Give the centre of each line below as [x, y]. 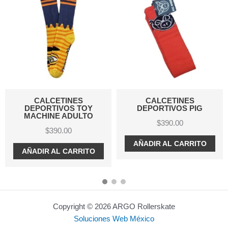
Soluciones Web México [114, 219]
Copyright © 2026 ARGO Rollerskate [114, 207]
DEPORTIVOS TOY [58, 108]
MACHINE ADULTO [58, 116]
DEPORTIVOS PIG [170, 108]
